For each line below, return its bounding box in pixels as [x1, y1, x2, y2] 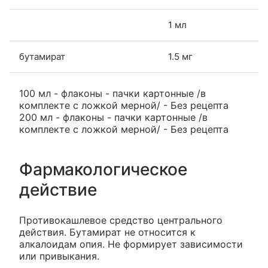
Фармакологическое [19, 159, 187, 179]
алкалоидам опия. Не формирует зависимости [19, 238, 243, 250]
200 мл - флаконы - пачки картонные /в [19, 111, 208, 123]
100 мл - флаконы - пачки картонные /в [19, 87, 206, 99]
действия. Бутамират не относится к [19, 226, 196, 238]
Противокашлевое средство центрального [19, 214, 223, 226]
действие [19, 179, 97, 200]
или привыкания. [19, 250, 99, 262]
